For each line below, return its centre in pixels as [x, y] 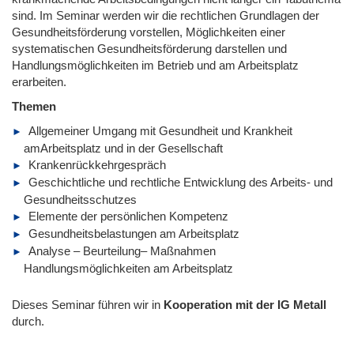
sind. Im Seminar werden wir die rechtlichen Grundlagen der [166, 15]
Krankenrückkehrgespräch [97, 164]
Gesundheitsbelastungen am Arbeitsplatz [134, 233]
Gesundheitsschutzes [80, 199]
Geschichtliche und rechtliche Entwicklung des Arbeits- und [181, 182]
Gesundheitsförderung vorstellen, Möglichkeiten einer [149, 32]
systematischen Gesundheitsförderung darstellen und [149, 48]
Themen [34, 106]
